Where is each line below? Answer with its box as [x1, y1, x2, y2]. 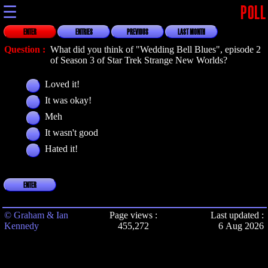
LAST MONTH [178, 29, 205, 36]
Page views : [109, 210, 157, 220]
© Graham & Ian [4, 210, 68, 220]
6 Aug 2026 [218, 221, 264, 231]
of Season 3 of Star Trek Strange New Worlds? [50, 55, 227, 65]
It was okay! [45, 95, 92, 105]
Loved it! [45, 79, 80, 89]
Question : [4, 44, 48, 54]
